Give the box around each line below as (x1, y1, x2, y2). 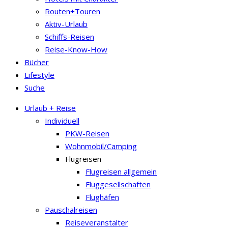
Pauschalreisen (45, 204, 97, 215)
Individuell (45, 115, 79, 126)
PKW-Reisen (65, 128, 109, 138)
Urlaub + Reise (24, 102, 76, 113)
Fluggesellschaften (85, 179, 151, 189)
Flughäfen (85, 191, 119, 202)
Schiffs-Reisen (45, 31, 94, 42)
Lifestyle (24, 69, 54, 80)
